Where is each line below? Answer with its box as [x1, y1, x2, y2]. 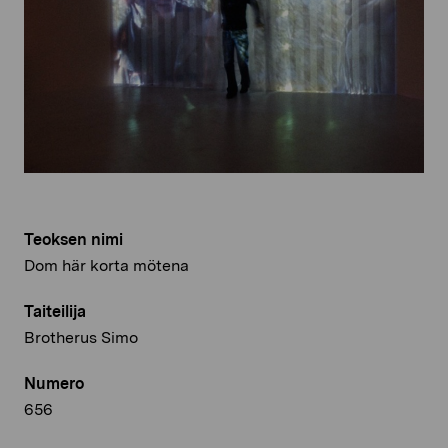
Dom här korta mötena [24, 255, 189, 275]
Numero [24, 373, 84, 393]
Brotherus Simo [24, 327, 138, 347]
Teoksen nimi [24, 229, 123, 249]
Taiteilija [24, 301, 86, 321]
